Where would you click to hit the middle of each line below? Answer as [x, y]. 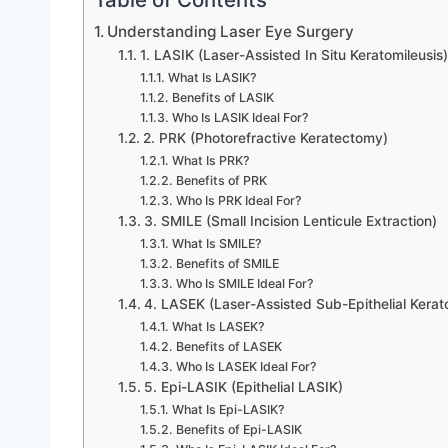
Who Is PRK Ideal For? [238, 200]
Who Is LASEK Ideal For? [246, 366]
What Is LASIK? [212, 77]
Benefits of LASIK [222, 97]
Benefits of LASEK [228, 346]
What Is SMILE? [216, 243]
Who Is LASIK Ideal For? [240, 117]
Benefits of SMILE [227, 263]
